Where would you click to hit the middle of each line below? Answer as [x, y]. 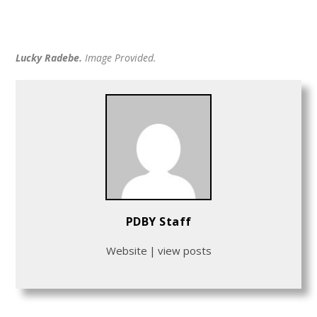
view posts [184, 251]
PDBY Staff [158, 222]
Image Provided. [120, 58]
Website [126, 251]
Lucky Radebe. [49, 58]
